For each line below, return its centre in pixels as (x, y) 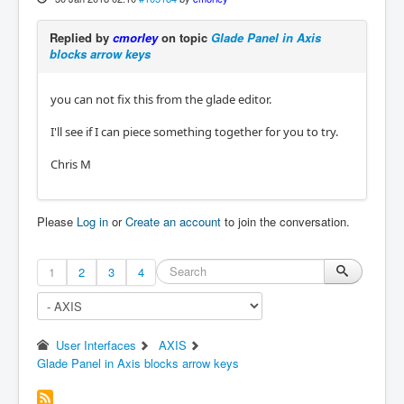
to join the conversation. (285, 222)
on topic (184, 38)
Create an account (173, 222)
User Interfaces (96, 345)
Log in (92, 222)
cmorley (135, 38)
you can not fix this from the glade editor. (161, 100)
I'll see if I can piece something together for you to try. (194, 132)
